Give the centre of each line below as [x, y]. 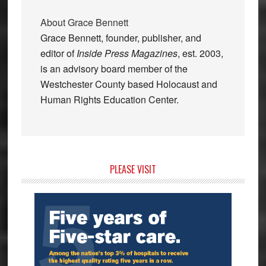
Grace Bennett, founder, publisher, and [121, 37]
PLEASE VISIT [133, 169]
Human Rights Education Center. [109, 99]
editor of [58, 53]
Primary [45, 172]
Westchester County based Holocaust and [129, 84]
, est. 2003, [200, 53]
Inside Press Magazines [127, 53]
